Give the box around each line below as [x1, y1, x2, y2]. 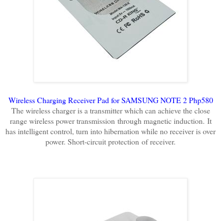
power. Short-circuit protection [45, 136, 142, 147]
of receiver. [142, 136, 176, 147]
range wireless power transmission [9, 115, 117, 126]
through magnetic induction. [117, 115, 207, 126]
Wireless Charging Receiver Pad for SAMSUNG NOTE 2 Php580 [8, 94, 213, 105]
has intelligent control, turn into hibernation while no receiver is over [5, 125, 216, 136]
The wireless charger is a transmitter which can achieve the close [11, 105, 210, 115]
